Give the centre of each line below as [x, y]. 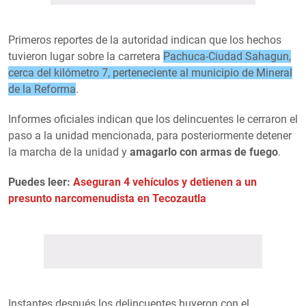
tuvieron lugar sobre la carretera [86, 56]
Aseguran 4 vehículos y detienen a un [165, 182]
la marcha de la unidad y [69, 152]
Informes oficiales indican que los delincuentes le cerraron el [153, 119]
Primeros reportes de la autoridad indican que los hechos [145, 40]
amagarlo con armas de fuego [204, 152]
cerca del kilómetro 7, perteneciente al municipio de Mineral [150, 72]
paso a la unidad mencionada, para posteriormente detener [150, 135]
